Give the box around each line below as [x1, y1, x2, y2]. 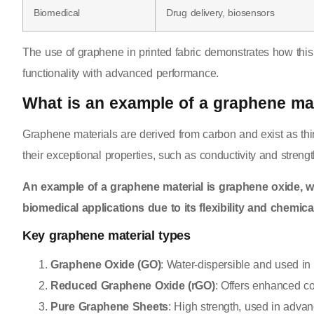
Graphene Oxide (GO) [50, 259, 161, 271]
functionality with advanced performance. [22, 67, 219, 80]
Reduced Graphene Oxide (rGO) [50, 280, 215, 292]
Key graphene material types [22, 228, 191, 243]
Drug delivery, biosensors [166, 7, 275, 19]
